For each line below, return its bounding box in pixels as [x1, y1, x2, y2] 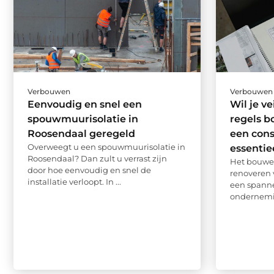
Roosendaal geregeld [28, 127, 135, 139]
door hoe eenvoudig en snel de [28, 165, 151, 175]
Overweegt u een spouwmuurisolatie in [28, 141, 185, 152]
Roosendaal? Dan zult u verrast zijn [28, 153, 167, 163]
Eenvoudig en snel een [28, 98, 142, 110]
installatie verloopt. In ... [28, 176, 121, 187]
